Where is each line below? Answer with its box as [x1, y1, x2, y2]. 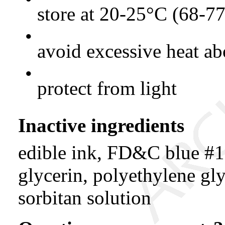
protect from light [37, 77, 177, 99]
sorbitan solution [18, 186, 151, 208]
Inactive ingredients [18, 115, 184, 137]
